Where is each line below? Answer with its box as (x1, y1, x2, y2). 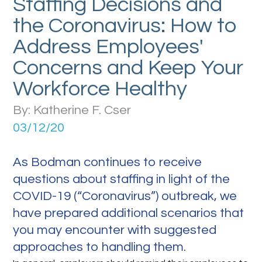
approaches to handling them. (13, 240, 187, 254)
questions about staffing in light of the (13, 173, 230, 186)
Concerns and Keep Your (13, 57, 244, 79)
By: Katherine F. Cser (13, 104, 132, 117)
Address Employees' (13, 36, 204, 58)
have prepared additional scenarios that (13, 206, 244, 220)
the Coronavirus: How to (13, 15, 237, 37)
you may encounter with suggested (13, 223, 217, 237)
